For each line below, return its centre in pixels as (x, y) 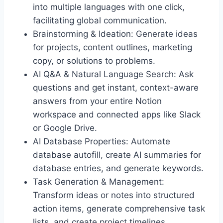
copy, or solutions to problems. (94, 61)
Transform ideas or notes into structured (114, 195)
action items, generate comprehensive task (119, 209)
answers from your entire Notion (97, 101)
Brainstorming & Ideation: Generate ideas (115, 34)
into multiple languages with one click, (109, 7)
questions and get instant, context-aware (116, 88)
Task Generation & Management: (99, 182)
